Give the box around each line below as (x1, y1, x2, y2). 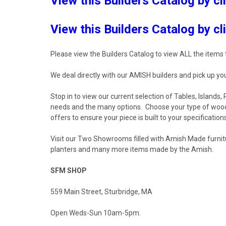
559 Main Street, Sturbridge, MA (50, 187, 152, 196)
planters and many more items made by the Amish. (50, 145, 213, 153)
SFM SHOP (50, 166, 87, 175)
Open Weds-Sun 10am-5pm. (50, 208, 141, 217)
